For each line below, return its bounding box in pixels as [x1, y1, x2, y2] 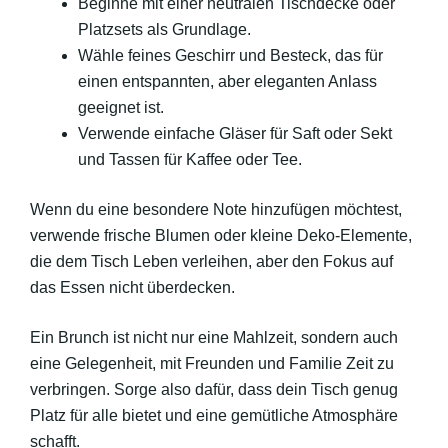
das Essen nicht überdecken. [30, 279, 235, 296]
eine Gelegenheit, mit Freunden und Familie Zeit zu [30, 355, 394, 372]
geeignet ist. [78, 99, 164, 116]
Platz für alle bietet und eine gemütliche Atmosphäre [30, 407, 398, 424]
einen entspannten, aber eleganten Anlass [78, 73, 377, 90]
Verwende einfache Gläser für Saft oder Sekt [78, 125, 392, 142]
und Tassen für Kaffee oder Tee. [78, 151, 302, 168]
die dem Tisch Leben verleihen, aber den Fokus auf [30, 253, 393, 270]
